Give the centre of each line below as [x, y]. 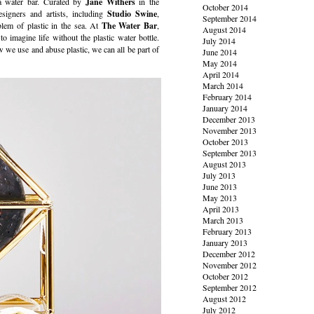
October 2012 [226, 276]
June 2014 [220, 52]
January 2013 [225, 243]
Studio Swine [132, 14]
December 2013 [229, 119]
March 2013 [223, 220]
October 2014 [226, 7]
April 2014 [221, 74]
